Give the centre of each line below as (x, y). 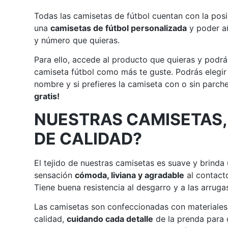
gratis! (47, 96)
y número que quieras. (77, 40)
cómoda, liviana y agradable (130, 175)
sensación (55, 175)
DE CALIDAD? (88, 138)
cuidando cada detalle (110, 219)
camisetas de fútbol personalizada (119, 28)
